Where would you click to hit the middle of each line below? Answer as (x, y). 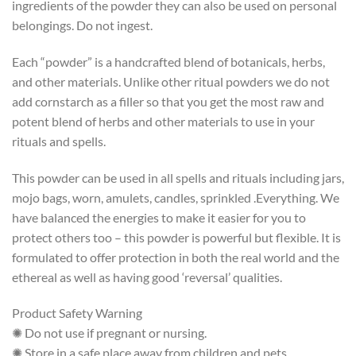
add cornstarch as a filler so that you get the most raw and (168, 101)
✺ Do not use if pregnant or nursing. (109, 333)
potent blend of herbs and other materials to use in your (163, 121)
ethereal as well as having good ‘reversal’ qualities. (147, 277)
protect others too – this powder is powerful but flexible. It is (176, 237)
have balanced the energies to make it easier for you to (159, 217)
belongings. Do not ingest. (82, 25)
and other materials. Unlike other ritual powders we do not (171, 81)
